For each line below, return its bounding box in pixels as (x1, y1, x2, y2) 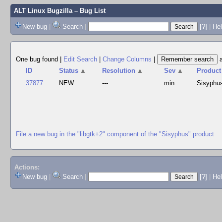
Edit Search (63, 55, 97, 63)
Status (59, 67, 79, 74)
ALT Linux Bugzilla (13, 7, 72, 14)
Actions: (14, 164, 40, 171)
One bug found (16, 55, 60, 63)
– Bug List (72, 7, 106, 14)
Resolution (102, 67, 136, 74)
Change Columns (103, 55, 152, 63)
